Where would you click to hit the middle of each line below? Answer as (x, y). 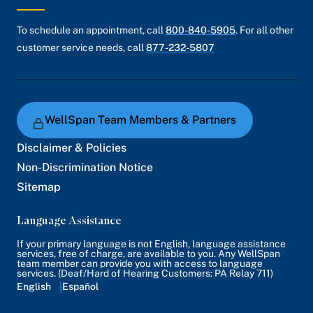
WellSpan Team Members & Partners (140, 120)
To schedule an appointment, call (91, 30)
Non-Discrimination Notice (85, 167)
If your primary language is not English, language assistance (151, 244)
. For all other (264, 30)
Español (80, 286)
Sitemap (39, 187)
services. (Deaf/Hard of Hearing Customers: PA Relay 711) (145, 273)
